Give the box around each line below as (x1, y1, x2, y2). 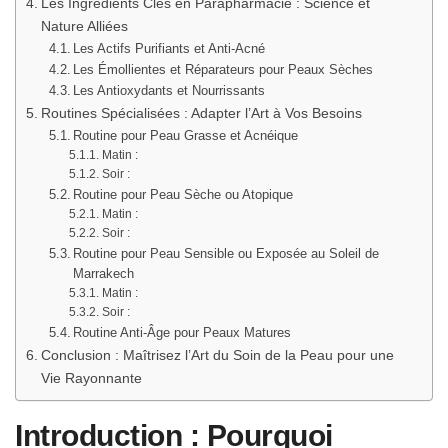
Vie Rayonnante (40, 369, 142, 386)
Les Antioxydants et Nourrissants (73, 82, 266, 98)
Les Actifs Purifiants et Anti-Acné (73, 40, 266, 56)
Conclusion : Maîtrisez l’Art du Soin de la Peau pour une (40, 346, 394, 363)
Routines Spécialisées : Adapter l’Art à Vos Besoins (40, 104, 362, 121)
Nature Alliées (40, 17, 128, 34)
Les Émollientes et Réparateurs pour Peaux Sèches (73, 61, 374, 77)
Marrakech (73, 265, 135, 281)
